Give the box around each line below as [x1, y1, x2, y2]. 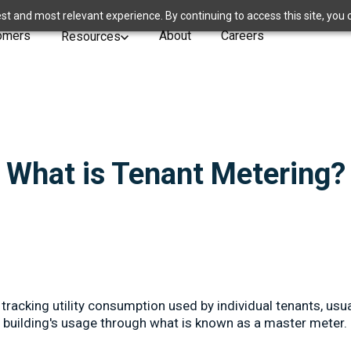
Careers [221, 28, 265, 44]
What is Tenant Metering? [5, 157, 346, 191]
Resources [60, 29, 121, 45]
